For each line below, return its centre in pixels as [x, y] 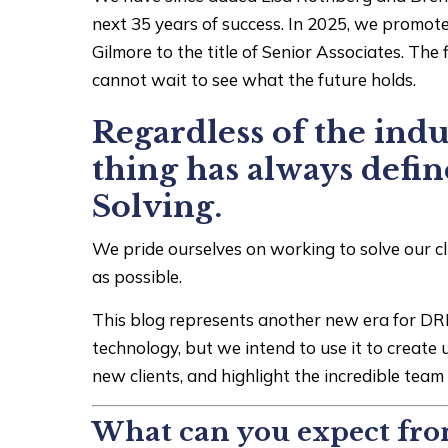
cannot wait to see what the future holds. [254, 79]
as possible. [137, 276]
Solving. [157, 206]
